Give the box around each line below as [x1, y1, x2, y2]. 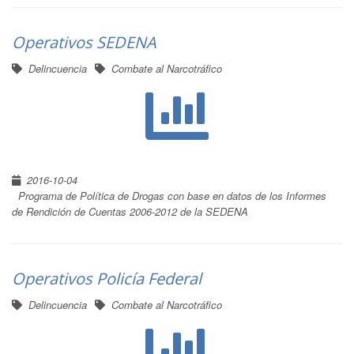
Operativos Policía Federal [12, 268, 201, 289]
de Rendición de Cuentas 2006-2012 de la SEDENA [12, 204, 248, 219]
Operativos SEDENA [12, 32, 156, 53]
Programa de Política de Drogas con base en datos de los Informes [18, 188, 326, 203]
